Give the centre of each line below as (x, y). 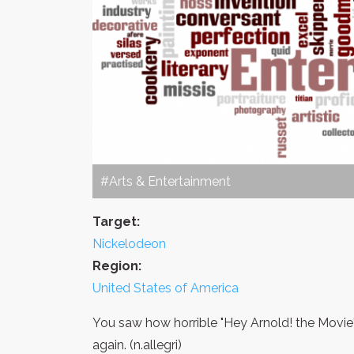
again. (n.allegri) (137, 345)
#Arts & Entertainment (166, 181)
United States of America (166, 288)
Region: (117, 265)
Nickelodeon (129, 243)
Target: (116, 221)
